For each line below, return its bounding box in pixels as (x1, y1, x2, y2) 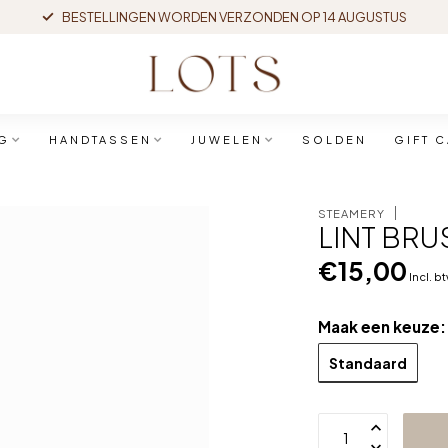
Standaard (329, 353, 408, 372)
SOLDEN (301, 133, 367, 146)
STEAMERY (318, 205, 386, 220)
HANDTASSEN (48, 133, 152, 146)
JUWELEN (190, 133, 263, 146)
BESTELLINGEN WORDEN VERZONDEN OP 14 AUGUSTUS (61, 9, 407, 25)
